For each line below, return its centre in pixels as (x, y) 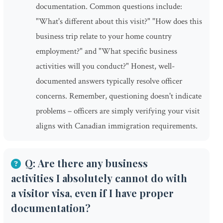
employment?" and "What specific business (107, 51)
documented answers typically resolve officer (109, 81)
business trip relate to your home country (104, 36)
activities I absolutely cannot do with (99, 178)
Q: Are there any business (86, 163)
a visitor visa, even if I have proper (92, 193)
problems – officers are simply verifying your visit (118, 111)
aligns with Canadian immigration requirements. (117, 126)
